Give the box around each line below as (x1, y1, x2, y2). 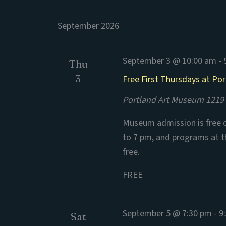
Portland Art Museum (123, 94, 206, 106)
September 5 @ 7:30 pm (123, 207, 212, 220)
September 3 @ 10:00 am (123, 54, 217, 67)
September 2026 (58, 20, 119, 32)
